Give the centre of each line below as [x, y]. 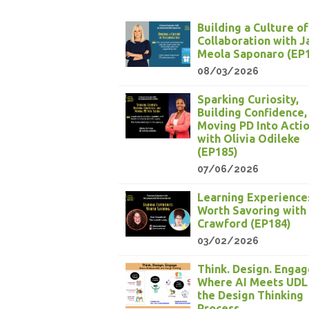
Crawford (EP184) [245, 224]
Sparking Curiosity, [248, 100]
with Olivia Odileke [249, 139]
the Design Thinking [251, 296]
